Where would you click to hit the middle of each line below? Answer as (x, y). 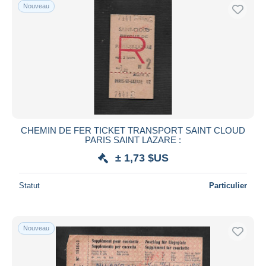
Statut (29, 185)
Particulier (228, 185)
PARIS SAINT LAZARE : (133, 140)
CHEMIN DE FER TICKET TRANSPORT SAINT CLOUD (133, 130)
